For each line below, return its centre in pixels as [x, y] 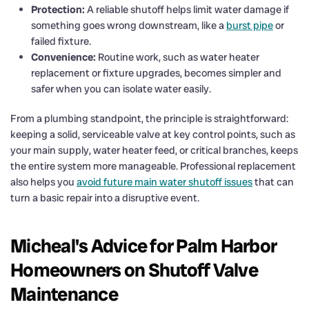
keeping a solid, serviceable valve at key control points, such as [153, 134]
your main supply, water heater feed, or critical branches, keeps [154, 150]
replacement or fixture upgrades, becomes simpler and [156, 73]
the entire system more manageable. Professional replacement [153, 166]
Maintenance [64, 294]
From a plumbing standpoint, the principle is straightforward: [149, 118]
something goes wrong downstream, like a [129, 25]
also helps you [43, 182]
